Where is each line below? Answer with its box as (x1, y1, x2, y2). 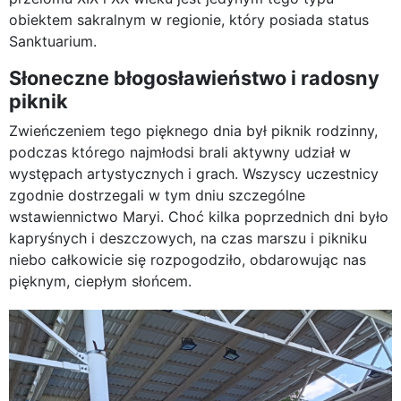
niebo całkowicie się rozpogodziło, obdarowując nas (9, 250, 366, 269)
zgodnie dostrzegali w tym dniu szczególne (9, 185, 305, 204)
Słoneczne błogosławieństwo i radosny (9, 65, 380, 90)
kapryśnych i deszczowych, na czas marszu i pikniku (9, 228, 367, 247)
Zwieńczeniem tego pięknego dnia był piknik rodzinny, (9, 121, 378, 140)
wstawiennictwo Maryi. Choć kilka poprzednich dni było (9, 207, 388, 226)
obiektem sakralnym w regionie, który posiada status (9, 10, 369, 29)
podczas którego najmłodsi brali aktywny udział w (9, 142, 351, 161)
